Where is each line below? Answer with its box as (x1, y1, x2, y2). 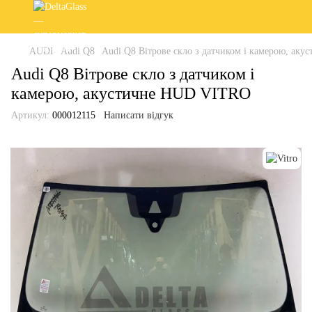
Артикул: (11, 110, 49, 120)
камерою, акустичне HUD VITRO (11, 84, 251, 102)
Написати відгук (104, 110, 173, 120)
